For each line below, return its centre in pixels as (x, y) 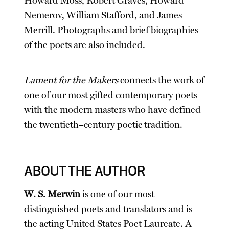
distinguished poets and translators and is (108, 209)
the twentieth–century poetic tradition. (104, 125)
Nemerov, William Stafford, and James (103, 16)
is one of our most (118, 194)
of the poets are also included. (85, 45)
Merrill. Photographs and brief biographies (111, 30)
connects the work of (162, 81)
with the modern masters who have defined (113, 110)
